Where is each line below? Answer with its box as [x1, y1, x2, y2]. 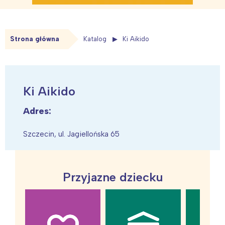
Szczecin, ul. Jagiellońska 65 [23, 130, 120, 139]
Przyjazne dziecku [62, 170, 163, 185]
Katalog [83, 35, 106, 43]
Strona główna [10, 35, 59, 43]
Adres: [23, 105, 51, 117]
